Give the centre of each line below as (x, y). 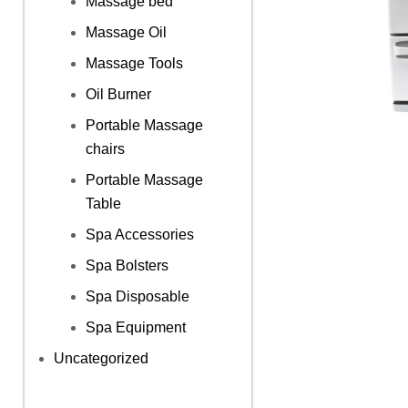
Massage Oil (126, 32)
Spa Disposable (138, 296)
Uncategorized (101, 358)
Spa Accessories (140, 234)
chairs (105, 148)
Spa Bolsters (127, 265)
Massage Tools (134, 63)
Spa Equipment (136, 327)
